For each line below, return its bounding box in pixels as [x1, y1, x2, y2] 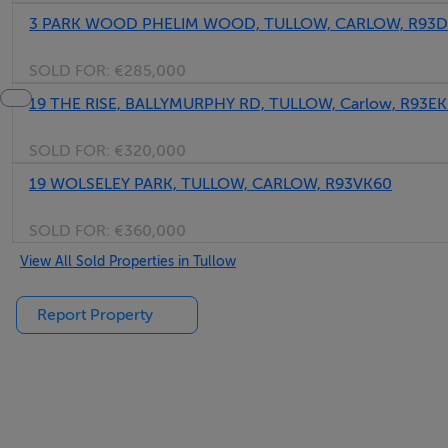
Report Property [37, 306, 153, 324]
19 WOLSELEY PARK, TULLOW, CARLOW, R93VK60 [29, 175, 392, 193]
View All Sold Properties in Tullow [20, 253, 236, 269]
